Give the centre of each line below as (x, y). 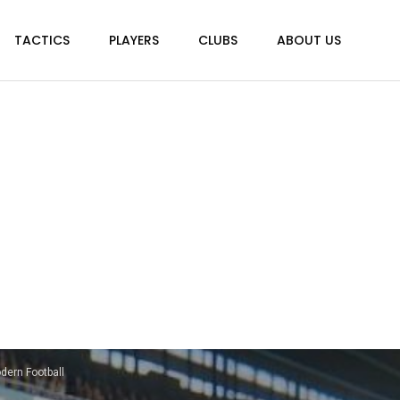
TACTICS (42, 40)
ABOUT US (308, 40)
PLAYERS (133, 40)
